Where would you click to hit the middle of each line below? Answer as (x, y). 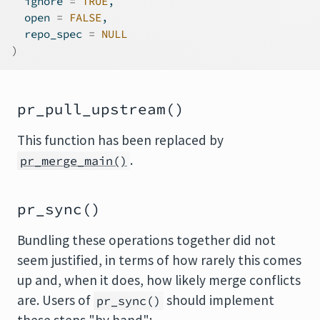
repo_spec (50, 34)
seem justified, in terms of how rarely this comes (159, 260)
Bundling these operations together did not (146, 240)
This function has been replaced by (120, 140)
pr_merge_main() (74, 161)
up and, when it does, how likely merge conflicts (159, 280)
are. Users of (55, 300)
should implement (219, 300)
